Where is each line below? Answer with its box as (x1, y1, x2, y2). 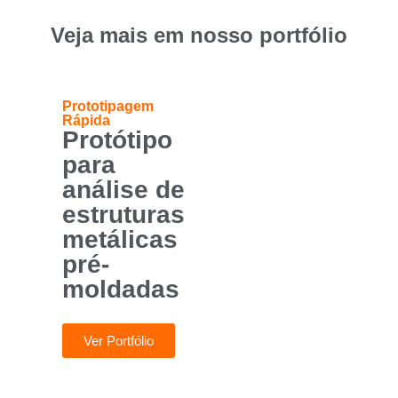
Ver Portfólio (84, 333, 154, 349)
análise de (62, 176, 185, 204)
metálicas (62, 226, 178, 254)
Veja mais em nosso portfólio (51, 23, 347, 48)
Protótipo (62, 126, 172, 155)
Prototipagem (62, 99, 154, 115)
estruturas (62, 201, 185, 229)
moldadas (62, 275, 179, 304)
